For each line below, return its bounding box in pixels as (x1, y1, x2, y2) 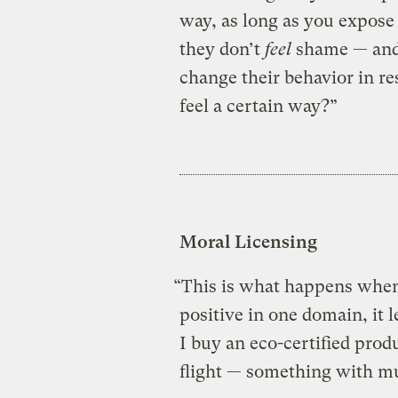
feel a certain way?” (179, 95, 338, 116)
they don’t (179, 38, 265, 60)
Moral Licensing (179, 231, 317, 252)
